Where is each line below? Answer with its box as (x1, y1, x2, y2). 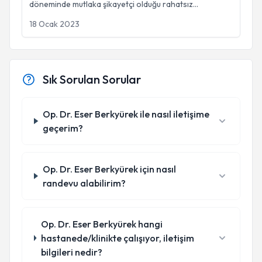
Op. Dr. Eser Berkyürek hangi (40, 218, 163, 230)
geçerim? (42, 122, 83, 134)
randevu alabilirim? (42, 177, 126, 189)
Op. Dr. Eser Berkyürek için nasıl (42, 163, 176, 175)
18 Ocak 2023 (29, 19, 80, 29)
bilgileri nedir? (40, 246, 102, 258)
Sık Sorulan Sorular (43, 72, 141, 87)
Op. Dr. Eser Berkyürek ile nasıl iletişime (42, 108, 209, 120)
